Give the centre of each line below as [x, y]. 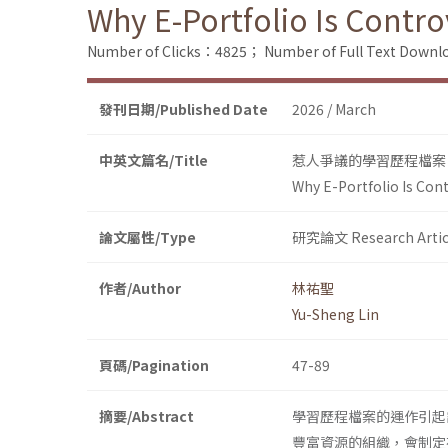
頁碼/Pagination [154, 365]
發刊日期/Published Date [183, 109]
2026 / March [334, 109]
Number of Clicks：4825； [174, 51]
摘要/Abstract [146, 416]
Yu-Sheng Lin [335, 314]
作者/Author [140, 288]
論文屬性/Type [147, 237]
